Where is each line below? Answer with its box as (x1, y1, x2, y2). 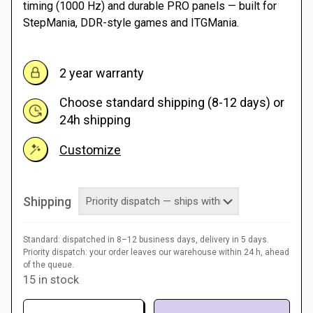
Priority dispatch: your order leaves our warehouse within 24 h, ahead (23, 247, 289, 257)
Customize (59, 142, 121, 157)
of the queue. (23, 260, 74, 270)
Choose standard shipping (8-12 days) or (59, 95, 284, 110)
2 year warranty (59, 65, 144, 80)
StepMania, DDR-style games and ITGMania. (23, 16, 239, 29)
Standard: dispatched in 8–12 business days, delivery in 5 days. (23, 235, 269, 245)
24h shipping (59, 112, 131, 127)
